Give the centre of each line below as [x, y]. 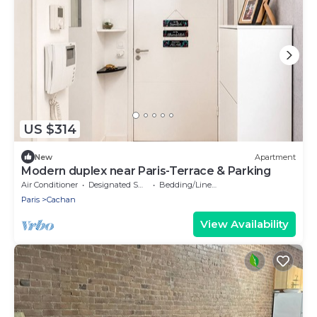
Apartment [275, 157]
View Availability [244, 224]
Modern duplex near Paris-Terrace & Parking [146, 171]
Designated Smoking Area [113, 185]
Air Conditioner [50, 185]
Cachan [61, 200]
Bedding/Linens [185, 185]
